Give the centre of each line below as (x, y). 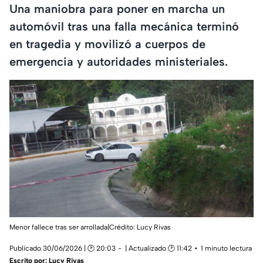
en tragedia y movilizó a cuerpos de (107, 44)
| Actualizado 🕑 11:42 (159, 249)
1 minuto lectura (226, 249)
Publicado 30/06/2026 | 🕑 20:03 (63, 249)
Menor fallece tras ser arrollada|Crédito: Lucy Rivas (90, 227)
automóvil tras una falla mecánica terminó (124, 26)
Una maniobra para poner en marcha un (117, 9)
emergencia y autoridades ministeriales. (119, 61)
